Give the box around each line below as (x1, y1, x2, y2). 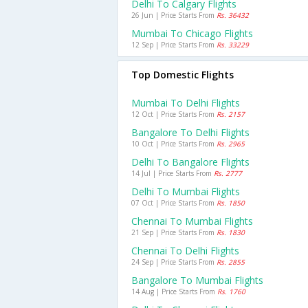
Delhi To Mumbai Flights (131, 185, 240, 198)
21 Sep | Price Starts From (131, 228, 217, 237)
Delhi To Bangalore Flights (131, 155, 250, 168)
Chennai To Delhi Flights (131, 244, 239, 257)
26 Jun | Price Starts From (131, 10, 217, 20)
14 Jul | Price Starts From (131, 168, 214, 178)
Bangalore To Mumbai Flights (131, 274, 263, 287)
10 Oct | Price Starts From (131, 139, 217, 148)
